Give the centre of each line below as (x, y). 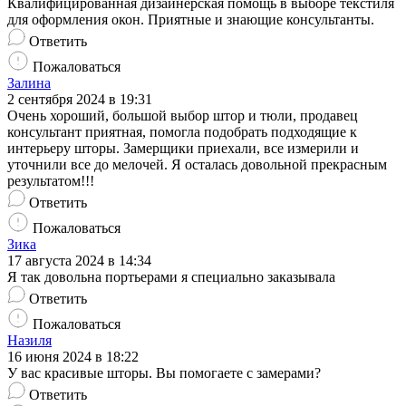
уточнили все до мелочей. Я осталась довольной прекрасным (197, 165)
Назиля (29, 341)
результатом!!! (51, 181)
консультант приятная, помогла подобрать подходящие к (182, 132)
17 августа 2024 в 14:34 (79, 261)
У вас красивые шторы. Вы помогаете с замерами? (164, 373)
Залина (29, 83)
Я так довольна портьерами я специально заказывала (171, 277)
